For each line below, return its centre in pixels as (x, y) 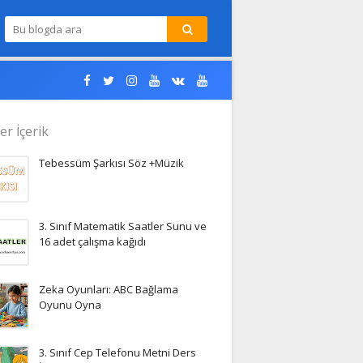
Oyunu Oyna (70, 305)
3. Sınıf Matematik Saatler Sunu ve (123, 226)
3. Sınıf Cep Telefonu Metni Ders (117, 352)
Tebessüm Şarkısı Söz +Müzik (111, 163)
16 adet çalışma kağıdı (92, 241)
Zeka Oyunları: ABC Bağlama (109, 289)
